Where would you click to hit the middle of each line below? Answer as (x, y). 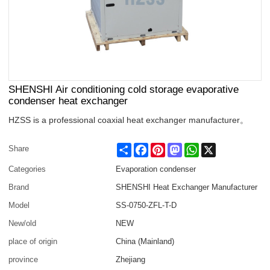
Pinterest (181, 148)
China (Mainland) (145, 242)
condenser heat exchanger (68, 101)
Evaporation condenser (156, 169)
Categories (27, 169)
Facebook (166, 148)
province (24, 260)
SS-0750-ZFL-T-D (146, 206)
